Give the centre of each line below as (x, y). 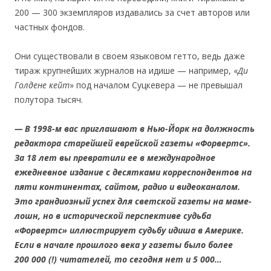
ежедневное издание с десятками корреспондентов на (133, 172)
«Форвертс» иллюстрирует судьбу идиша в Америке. (129, 230)
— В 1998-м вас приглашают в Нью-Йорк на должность (135, 128)
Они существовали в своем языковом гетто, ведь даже (130, 56)
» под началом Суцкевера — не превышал (156, 85)
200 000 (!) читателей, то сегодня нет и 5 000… (118, 259)
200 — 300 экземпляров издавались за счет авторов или (132, 12)
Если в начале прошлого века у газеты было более (124, 244)
